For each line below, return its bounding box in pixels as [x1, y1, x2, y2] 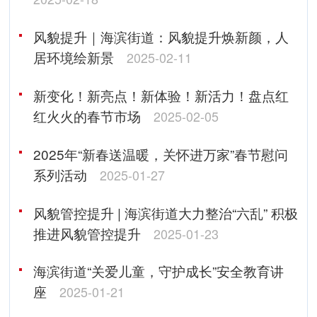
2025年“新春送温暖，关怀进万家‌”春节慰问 [33, 144, 288, 163]
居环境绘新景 [33, 47, 114, 67]
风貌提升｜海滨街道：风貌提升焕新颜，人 [33, 26, 289, 46]
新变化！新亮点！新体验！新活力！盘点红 [33, 85, 289, 105]
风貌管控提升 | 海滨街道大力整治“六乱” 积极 [33, 202, 298, 222]
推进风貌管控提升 [33, 223, 141, 243]
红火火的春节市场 [33, 105, 141, 125]
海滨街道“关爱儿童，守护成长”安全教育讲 [33, 261, 284, 281]
